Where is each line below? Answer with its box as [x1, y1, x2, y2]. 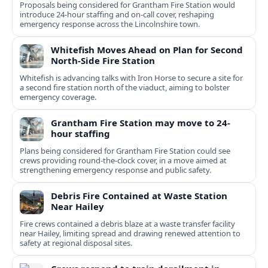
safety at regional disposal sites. [20, 237, 132, 249]
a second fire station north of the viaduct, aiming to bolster [20, 82, 230, 93]
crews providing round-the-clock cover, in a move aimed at [20, 155, 227, 166]
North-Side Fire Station [51, 54, 155, 67]
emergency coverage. [20, 92, 96, 103]
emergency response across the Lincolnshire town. [20, 19, 200, 30]
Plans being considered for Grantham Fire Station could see [20, 145, 230, 157]
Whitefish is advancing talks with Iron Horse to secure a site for [20, 72, 243, 84]
